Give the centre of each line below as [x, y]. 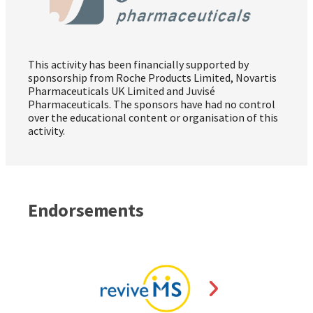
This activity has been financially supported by [138, 65]
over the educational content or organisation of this [153, 118]
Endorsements [86, 210]
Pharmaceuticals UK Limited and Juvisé [122, 91]
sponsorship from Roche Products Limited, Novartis [152, 78]
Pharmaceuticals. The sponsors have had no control [152, 104]
